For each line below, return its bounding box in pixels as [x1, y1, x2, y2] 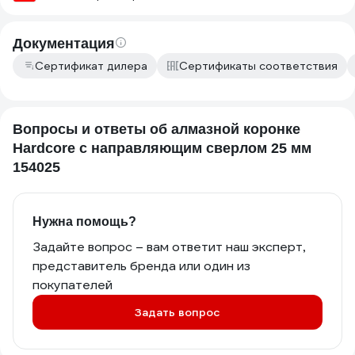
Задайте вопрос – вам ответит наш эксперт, [32, 239, 305, 255]
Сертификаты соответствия [179, 59, 338, 73]
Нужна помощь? [32, 215, 136, 228]
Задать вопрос [135, 305, 220, 319]
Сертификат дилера [35, 59, 147, 73]
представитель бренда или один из [32, 258, 250, 274]
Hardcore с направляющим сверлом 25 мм [13, 140, 311, 156]
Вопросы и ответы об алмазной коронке [13, 121, 300, 137]
